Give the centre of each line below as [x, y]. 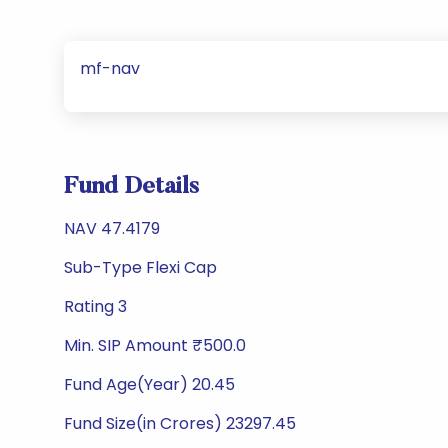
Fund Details [131, 187]
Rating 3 [95, 306]
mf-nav [110, 68]
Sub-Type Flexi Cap [140, 267]
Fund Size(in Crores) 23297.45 [180, 423]
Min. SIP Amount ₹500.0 [155, 345]
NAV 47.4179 [112, 228]
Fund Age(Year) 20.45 [149, 384]
